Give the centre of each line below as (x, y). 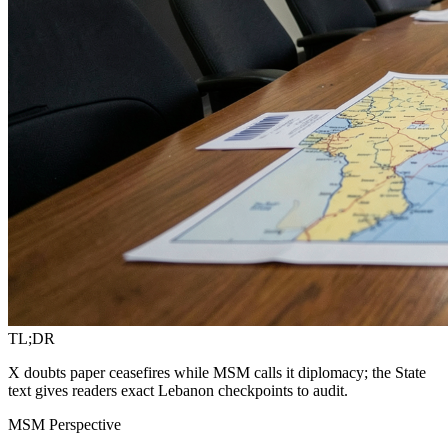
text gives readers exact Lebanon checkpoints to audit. (178, 390)
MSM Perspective (64, 424)
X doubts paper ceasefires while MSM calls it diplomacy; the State (217, 372)
